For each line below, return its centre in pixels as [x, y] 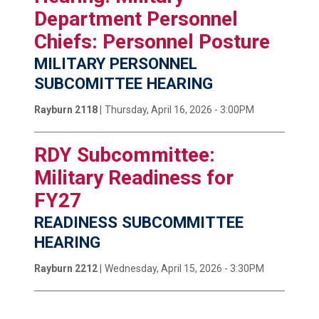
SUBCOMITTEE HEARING [124, 84]
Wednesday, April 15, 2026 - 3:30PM [184, 269]
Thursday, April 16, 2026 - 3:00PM [179, 110]
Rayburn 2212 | [68, 269]
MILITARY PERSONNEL [116, 64]
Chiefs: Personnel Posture [152, 42]
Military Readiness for [134, 178]
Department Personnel [136, 19]
